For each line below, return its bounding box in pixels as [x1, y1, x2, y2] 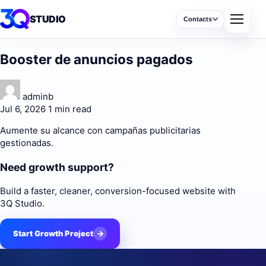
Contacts [183, 15, 212, 23]
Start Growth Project [13, 229, 93, 239]
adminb [23, 91, 53, 103]
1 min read [48, 103, 91, 115]
